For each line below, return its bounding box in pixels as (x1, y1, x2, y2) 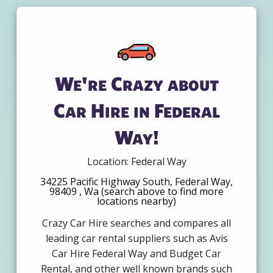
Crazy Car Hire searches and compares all (42, 216, 231, 230)
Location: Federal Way (87, 155, 186, 169)
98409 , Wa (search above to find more (49, 185, 224, 199)
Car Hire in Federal (53, 99, 220, 122)
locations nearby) (97, 194, 176, 208)
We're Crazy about (54, 72, 219, 95)
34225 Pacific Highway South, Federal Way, (40, 175, 233, 189)
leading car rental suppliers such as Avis (45, 232, 228, 246)
